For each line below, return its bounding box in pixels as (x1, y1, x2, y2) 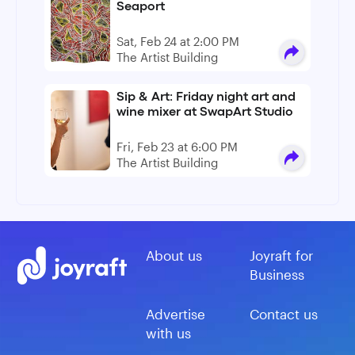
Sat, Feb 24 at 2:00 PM (116, 34, 239, 48)
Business (249, 266, 304, 282)
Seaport (116, 2, 165, 13)
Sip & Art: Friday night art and (116, 92, 296, 103)
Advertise (145, 306, 205, 322)
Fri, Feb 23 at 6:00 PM (116, 139, 238, 154)
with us (145, 325, 191, 341)
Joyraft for (249, 247, 313, 263)
